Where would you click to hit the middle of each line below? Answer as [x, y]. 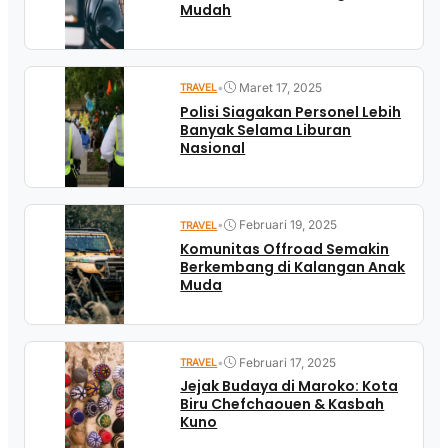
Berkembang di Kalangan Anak [293, 266]
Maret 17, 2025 [281, 87]
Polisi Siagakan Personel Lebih [291, 111]
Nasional [213, 147]
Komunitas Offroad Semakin [285, 248]
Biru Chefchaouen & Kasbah [282, 404]
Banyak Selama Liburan [266, 129]
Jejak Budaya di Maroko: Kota [289, 386]
